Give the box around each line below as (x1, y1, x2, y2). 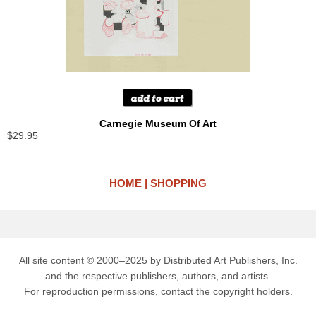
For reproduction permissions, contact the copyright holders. (23, 285, 293, 297)
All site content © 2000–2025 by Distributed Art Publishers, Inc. (18, 254, 298, 266)
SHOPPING (150, 176, 207, 189)
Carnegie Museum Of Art (99, 117, 217, 129)
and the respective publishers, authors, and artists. (45, 269, 271, 281)
